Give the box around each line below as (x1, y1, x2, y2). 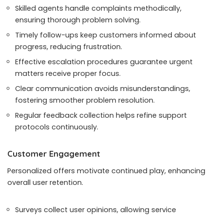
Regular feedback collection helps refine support (15, 110, 187, 121)
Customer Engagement (7, 148, 100, 159)
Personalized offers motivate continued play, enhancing (7, 166, 205, 176)
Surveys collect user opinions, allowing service (15, 205, 176, 215)
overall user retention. (7, 178, 83, 188)
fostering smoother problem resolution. (15, 95, 155, 106)
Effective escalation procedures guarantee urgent (15, 57, 193, 67)
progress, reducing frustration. (15, 42, 122, 52)
